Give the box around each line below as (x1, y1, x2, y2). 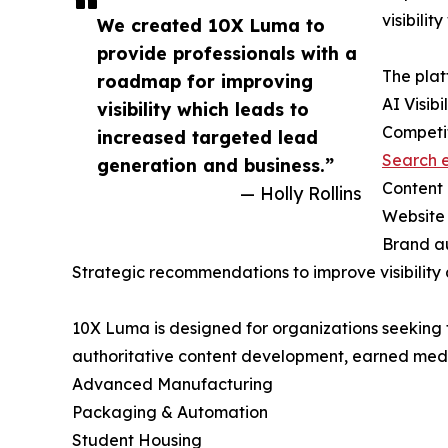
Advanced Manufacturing (72, 373, 273, 394)
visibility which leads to (97, 97, 309, 120)
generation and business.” (97, 153, 334, 176)
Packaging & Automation (72, 401, 268, 422)
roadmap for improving (97, 69, 313, 92)
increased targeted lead (97, 125, 318, 148)
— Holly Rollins (240, 181, 362, 204)
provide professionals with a (97, 41, 357, 64)
